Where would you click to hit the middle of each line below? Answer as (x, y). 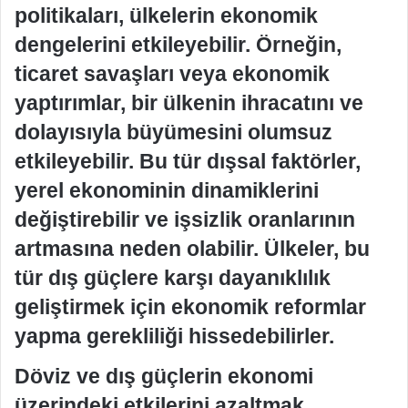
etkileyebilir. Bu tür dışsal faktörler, (188, 161)
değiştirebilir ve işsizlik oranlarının (185, 219)
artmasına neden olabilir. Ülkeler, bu (192, 249)
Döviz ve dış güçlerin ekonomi (164, 376)
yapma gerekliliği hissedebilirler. (174, 336)
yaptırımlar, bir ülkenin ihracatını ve (189, 103)
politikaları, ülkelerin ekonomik (166, 15)
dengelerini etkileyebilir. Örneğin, (178, 45)
